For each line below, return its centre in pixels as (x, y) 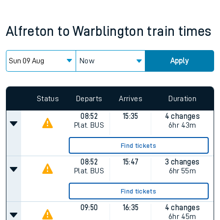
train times (179, 31)
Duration (183, 98)
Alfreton (30, 31)
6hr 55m (182, 171)
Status (48, 98)
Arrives (131, 98)
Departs (89, 98)
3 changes (182, 162)
